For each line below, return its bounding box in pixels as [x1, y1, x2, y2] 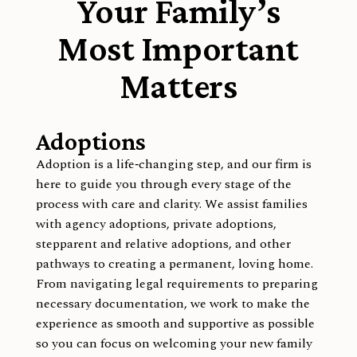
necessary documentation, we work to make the [35, 293, 310, 313]
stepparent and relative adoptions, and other [35, 233, 291, 253]
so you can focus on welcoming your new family [35, 333, 312, 353]
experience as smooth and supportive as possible [35, 313, 315, 333]
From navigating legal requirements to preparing [35, 273, 318, 293]
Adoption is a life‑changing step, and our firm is [35, 154, 312, 174]
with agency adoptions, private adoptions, [35, 214, 277, 233]
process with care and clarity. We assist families [35, 194, 308, 214]
